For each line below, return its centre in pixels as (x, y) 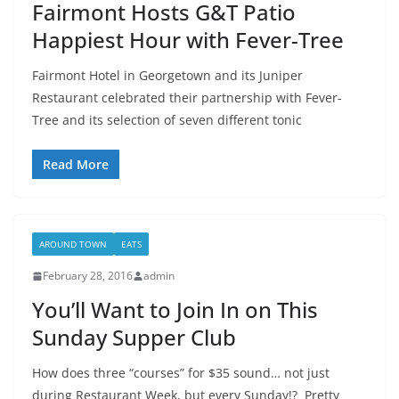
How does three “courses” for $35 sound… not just (181, 373)
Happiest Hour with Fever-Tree (188, 40)
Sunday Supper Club (134, 338)
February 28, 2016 (88, 276)
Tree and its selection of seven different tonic (167, 120)
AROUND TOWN (73, 244)
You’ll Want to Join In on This (175, 310)
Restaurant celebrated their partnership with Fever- (187, 98)
